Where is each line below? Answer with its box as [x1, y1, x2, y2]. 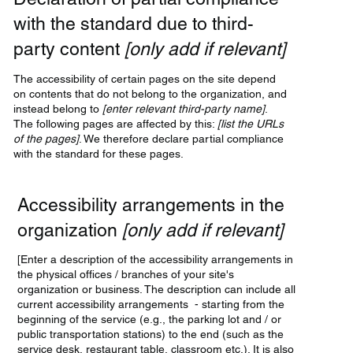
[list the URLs [217, 117, 284, 130]
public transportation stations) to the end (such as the [17, 328, 284, 341]
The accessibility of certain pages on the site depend [13, 72, 277, 85]
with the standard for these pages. [13, 147, 184, 160]
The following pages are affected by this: [13, 117, 218, 130]
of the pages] [13, 132, 80, 145]
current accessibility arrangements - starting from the [17, 298, 285, 311]
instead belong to [13, 102, 103, 115]
